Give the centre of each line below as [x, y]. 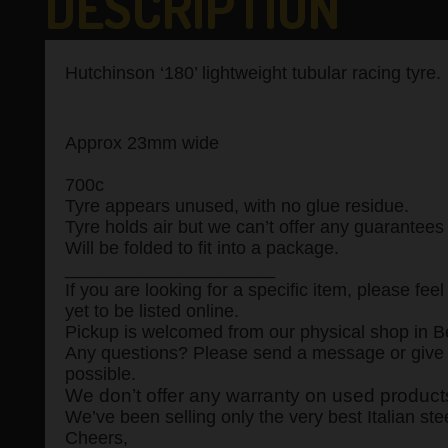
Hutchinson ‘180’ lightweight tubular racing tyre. [255, 72]
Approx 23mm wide [141, 142]
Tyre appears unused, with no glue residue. [239, 205]
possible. [102, 373]
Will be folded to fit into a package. [204, 247]
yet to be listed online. [154, 310]
